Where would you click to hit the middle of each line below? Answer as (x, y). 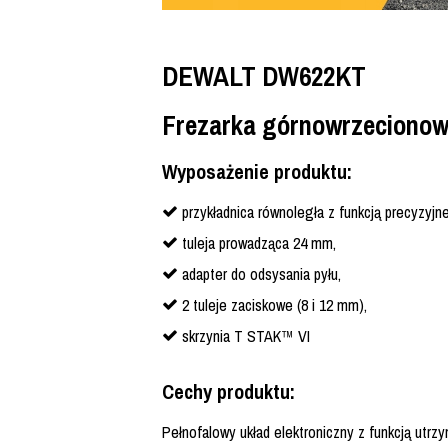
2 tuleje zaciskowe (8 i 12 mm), (274, 305)
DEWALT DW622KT (264, 76)
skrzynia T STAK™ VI (246, 336)
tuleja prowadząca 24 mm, (259, 243)
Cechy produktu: (228, 392)
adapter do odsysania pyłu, (261, 274)
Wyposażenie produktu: (257, 172)
